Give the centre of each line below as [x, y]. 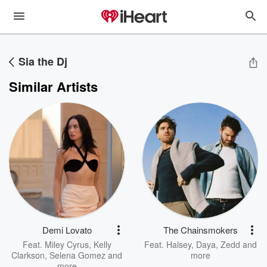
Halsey [178, 244]
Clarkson [28, 255]
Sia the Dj [43, 61]
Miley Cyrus [66, 244]
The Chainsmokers [200, 230]
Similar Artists [53, 86]
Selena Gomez [77, 255]
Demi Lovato [67, 230]
